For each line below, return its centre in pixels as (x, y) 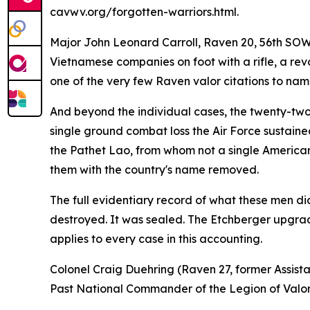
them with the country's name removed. (154, 169)
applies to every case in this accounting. (156, 238)
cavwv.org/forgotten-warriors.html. (144, 11)
